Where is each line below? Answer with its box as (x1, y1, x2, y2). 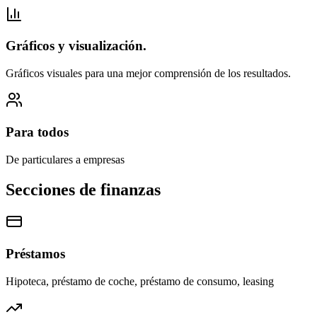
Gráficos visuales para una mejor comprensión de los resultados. (6, 67, 291, 80)
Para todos (6, 124, 69, 139)
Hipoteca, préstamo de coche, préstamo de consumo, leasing (6, 275, 274, 287)
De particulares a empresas (6, 153, 125, 166)
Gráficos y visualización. (6, 38, 146, 54)
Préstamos (6, 246, 65, 262)
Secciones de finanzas (6, 180, 161, 199)
